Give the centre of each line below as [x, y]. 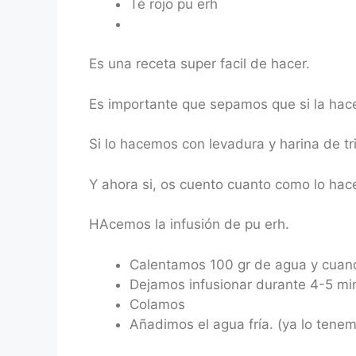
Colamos [157, 304]
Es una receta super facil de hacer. [199, 64]
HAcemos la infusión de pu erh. [189, 224]
